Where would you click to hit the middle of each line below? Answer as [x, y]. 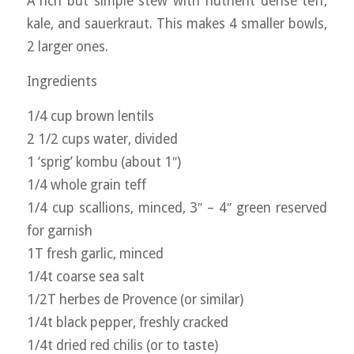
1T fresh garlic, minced [95, 253]
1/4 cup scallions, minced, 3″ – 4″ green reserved [177, 207]
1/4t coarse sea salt [85, 276]
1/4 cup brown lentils [90, 116]
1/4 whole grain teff [86, 185]
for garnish [59, 230]
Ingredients [62, 82]
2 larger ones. [67, 47]
